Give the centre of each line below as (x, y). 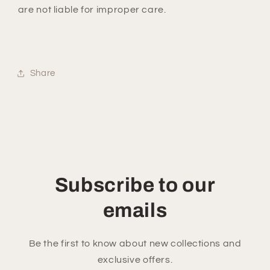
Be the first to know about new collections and (135, 243)
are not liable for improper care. (92, 9)
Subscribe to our (135, 185)
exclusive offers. (135, 259)
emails (135, 210)
